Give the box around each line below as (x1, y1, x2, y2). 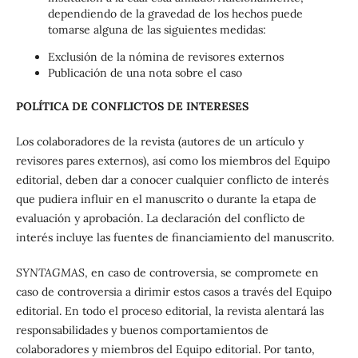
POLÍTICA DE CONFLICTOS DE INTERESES (15, 99, 249, 114)
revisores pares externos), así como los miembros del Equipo (15, 153, 330, 169)
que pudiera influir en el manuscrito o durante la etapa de (15, 192, 316, 207)
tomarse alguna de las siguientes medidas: (47, 22, 266, 38)
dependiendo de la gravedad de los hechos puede (47, 6, 303, 22)
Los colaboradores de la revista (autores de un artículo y (15, 134, 304, 149)
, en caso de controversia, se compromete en (84, 265, 319, 280)
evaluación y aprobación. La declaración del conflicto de (15, 211, 305, 226)
